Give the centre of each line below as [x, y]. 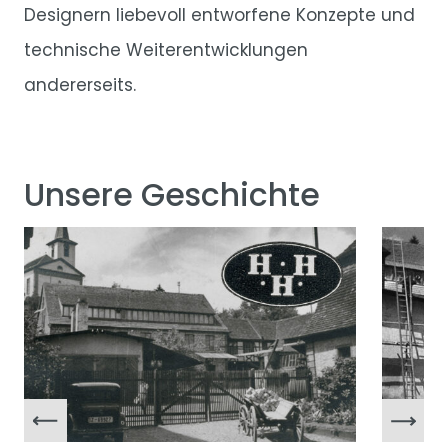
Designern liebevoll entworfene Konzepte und [219, 14]
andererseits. [80, 84]
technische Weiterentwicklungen [166, 49]
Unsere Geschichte [172, 195]
